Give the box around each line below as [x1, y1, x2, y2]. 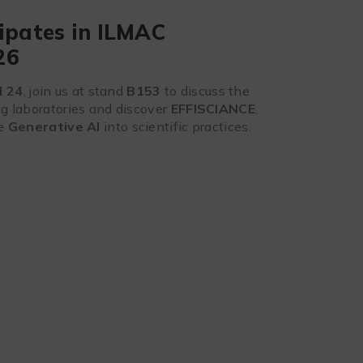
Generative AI [7, 118, 100, 135]
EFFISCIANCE [170, 100, 255, 117]
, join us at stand [23, 83, 127, 100]
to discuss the [160, 83, 250, 100]
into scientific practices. [100, 118, 251, 135]
